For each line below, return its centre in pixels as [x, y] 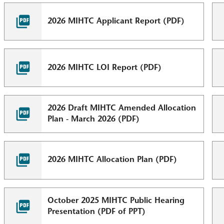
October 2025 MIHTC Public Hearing [116, 201]
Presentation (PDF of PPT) [97, 212]
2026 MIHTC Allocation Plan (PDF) [112, 160]
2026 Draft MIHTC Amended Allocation [122, 108]
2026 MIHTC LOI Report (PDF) [105, 68]
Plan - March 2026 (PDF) [94, 119]
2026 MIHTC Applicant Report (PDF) [116, 22]
